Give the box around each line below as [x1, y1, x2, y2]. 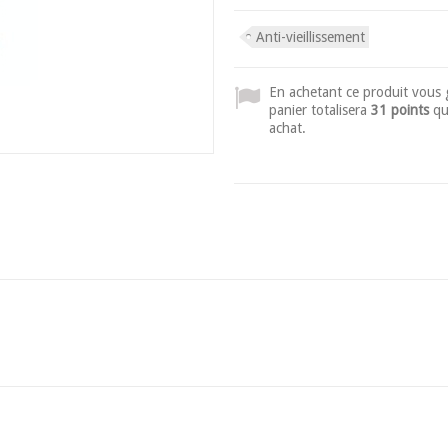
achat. [269, 120, 306, 136]
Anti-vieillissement [256, 29, 365, 45]
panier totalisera [269, 102, 371, 118]
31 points [371, 102, 429, 118]
